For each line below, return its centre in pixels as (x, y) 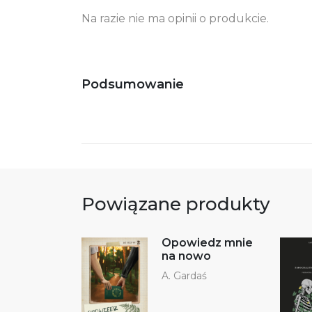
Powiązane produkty (176, 204)
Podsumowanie (133, 84)
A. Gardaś (184, 275)
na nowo (186, 256)
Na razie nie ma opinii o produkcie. (175, 18)
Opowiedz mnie (207, 242)
